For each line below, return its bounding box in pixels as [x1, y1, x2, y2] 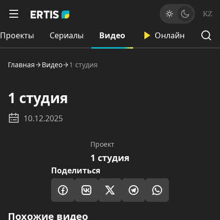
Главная [8, 60, 35, 69]
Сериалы [50, 30, 83, 41]
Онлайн [155, 30, 185, 41]
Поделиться [51, 165, 100, 176]
